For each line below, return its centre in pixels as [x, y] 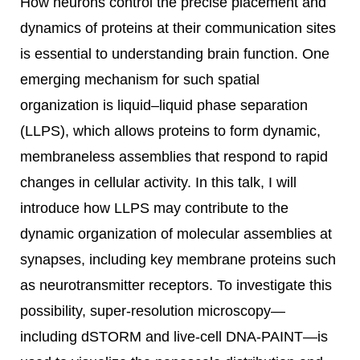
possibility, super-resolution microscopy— [153, 311]
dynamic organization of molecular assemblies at [176, 234]
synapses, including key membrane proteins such [178, 260]
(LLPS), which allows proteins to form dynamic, [170, 131]
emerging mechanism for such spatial [140, 80]
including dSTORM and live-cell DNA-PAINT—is [174, 337]
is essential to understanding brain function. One [175, 54]
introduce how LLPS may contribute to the [154, 208]
